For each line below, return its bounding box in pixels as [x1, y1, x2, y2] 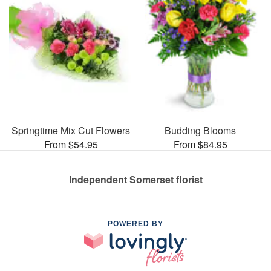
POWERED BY [108, 219, 163, 228]
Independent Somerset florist [68, 172, 203, 186]
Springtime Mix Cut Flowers [11, 123, 130, 137]
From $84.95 [173, 137, 227, 151]
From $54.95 [44, 137, 98, 151]
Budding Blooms [165, 123, 236, 137]
